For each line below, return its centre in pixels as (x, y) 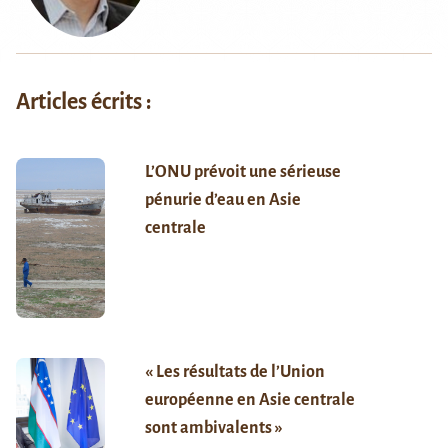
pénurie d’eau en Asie (222, 200)
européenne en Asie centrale (249, 400)
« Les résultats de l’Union (234, 372)
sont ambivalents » (213, 428)
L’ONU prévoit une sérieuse (242, 172)
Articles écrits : (84, 102)
